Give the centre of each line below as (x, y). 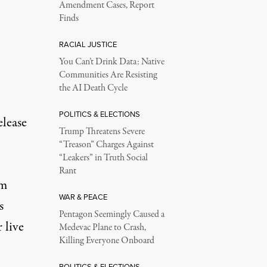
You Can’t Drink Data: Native (111, 62)
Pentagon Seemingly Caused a (111, 215)
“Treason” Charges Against (106, 145)
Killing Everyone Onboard (106, 241)
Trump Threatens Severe (102, 132)
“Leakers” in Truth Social (103, 158)
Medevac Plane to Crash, (102, 228)
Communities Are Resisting (108, 75)
